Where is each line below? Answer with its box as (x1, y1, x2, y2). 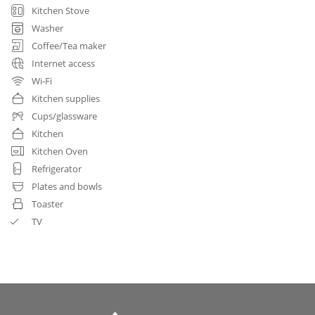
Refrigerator (32, 162, 82, 175)
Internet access (32, 56, 95, 70)
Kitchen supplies (32, 91, 100, 105)
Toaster (32, 197, 63, 210)
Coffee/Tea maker (32, 39, 106, 52)
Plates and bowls (32, 179, 102, 193)
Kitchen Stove (32, 4, 89, 17)
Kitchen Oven (32, 144, 88, 157)
